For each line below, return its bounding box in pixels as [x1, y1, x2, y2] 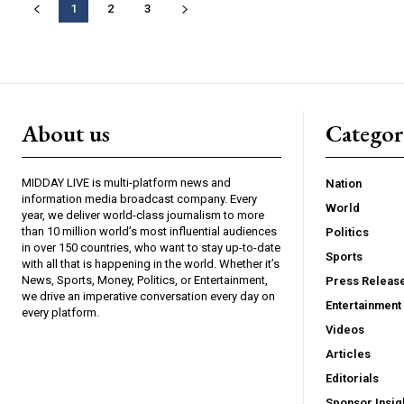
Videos [326, 323, 364, 337]
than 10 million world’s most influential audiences [22, 225, 277, 239]
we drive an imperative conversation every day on [22, 289, 275, 304]
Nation [326, 177, 362, 191]
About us [22, 118, 110, 150]
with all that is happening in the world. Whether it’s [22, 257, 280, 271]
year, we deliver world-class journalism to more [22, 208, 264, 223]
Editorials [326, 372, 379, 386]
